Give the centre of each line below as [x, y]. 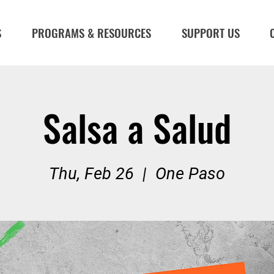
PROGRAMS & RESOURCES [91, 32]
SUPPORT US [210, 32]
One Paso [190, 174]
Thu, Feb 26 [91, 174]
